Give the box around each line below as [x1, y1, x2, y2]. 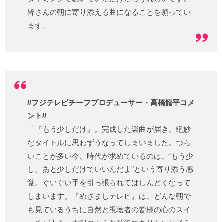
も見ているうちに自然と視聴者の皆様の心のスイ [27, 205, 191, 214]
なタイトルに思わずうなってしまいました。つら [27, 138, 191, 147]
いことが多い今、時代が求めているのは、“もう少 [27, 152, 193, 161]
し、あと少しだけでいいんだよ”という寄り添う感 [27, 165, 193, 174]
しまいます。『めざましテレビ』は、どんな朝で [27, 192, 191, 201]
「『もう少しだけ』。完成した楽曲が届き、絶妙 [27, 125, 191, 134]
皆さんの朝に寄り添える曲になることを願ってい [27, 8, 191, 17]
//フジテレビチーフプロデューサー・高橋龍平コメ [27, 98, 195, 107]
